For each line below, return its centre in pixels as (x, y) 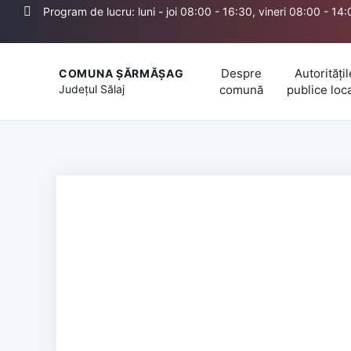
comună (241, 90)
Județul (80, 89)
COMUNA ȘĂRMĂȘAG (121, 73)
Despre (241, 73)
